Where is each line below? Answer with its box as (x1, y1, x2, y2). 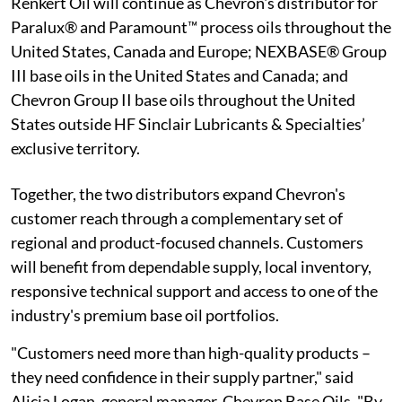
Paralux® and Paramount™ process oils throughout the (11, 17, 391, 38)
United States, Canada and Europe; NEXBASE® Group (11, 41, 387, 62)
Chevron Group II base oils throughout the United (11, 90, 355, 110)
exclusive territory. (11, 138, 140, 159)
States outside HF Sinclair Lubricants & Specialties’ (11, 114, 365, 135)
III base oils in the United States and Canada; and (11, 66, 348, 86)
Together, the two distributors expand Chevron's (11, 184, 345, 205)
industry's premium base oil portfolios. (11, 305, 279, 326)
